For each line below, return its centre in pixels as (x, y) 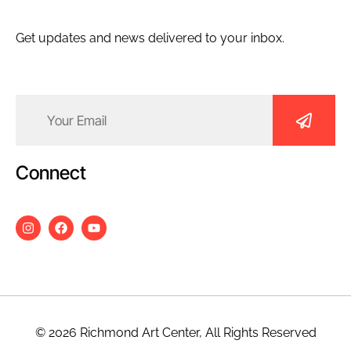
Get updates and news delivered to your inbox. (150, 38)
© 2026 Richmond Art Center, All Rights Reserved (175, 333)
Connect (51, 173)
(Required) (43, 114)
